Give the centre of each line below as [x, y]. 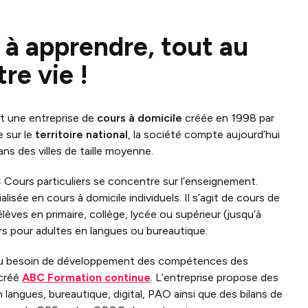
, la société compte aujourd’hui [204, 134]
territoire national [81, 134]
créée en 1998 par [230, 118]
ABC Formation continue [86, 277]
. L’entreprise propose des [214, 277]
